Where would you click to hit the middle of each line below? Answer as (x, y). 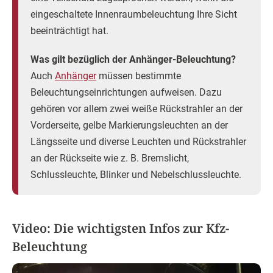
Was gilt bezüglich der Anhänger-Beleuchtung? (133, 59)
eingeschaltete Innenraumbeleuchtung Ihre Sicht (134, 14)
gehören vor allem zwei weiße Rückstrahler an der (136, 109)
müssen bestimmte (139, 76)
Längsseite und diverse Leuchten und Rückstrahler (138, 142)
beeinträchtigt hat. (69, 31)
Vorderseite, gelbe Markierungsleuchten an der (129, 125)
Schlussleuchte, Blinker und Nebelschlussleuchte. (136, 175)
